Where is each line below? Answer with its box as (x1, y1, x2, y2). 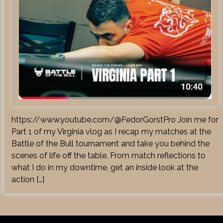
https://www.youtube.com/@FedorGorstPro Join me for (11, 114, 219, 124)
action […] (11, 174, 44, 184)
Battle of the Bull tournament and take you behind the (11, 138, 210, 148)
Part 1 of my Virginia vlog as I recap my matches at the (11, 126, 211, 136)
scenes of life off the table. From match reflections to (11, 150, 206, 160)
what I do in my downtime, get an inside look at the (11, 162, 198, 172)
